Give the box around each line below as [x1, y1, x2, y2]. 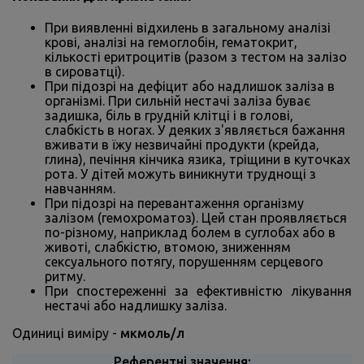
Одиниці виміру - [12, 325, 120, 340]
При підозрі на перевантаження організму [45, 195, 304, 210]
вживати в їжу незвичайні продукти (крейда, [45, 136, 319, 152]
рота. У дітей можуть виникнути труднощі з [45, 166, 316, 181]
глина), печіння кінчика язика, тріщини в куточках [45, 151, 350, 167]
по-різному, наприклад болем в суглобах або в [45, 224, 336, 240]
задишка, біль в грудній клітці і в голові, [45, 107, 293, 123]
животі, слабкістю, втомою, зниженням [45, 239, 291, 254]
